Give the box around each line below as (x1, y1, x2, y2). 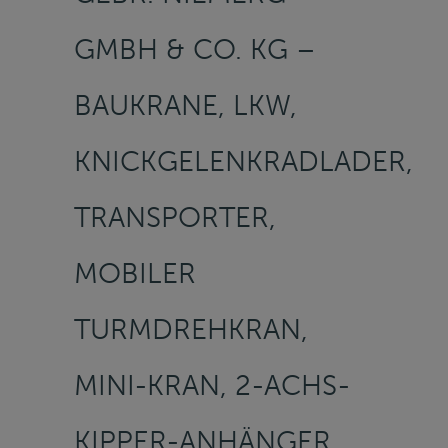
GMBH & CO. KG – (74, 32, 316, 66)
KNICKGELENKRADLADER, (74, 144, 413, 178)
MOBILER (74, 256, 196, 290)
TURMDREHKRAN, (74, 312, 308, 346)
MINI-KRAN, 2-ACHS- (74, 368, 351, 402)
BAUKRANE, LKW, (74, 88, 297, 122)
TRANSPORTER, (74, 200, 276, 234)
